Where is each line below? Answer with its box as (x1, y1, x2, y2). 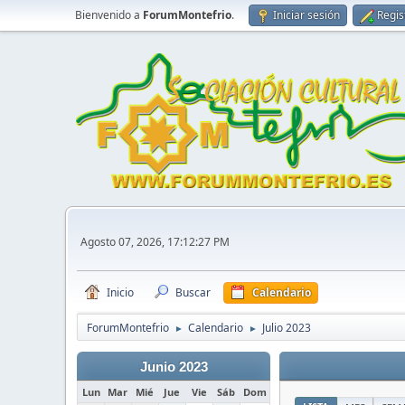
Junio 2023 (139, 360, 208, 374)
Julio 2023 (262, 320, 311, 335)
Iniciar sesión (273, 7, 340, 23)
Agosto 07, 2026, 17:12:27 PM (80, 233, 230, 250)
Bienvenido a (75, 7, 143, 23)
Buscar (175, 285, 211, 300)
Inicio (107, 285, 134, 300)
